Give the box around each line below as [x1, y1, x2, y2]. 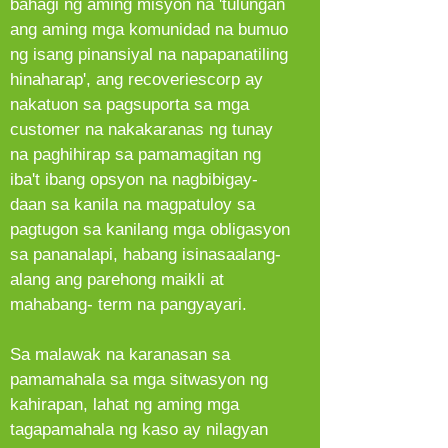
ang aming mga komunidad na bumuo [10, 20, 288, 39]
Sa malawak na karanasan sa [10, 345, 230, 364]
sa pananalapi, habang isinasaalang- [10, 245, 281, 264]
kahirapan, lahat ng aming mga [10, 395, 239, 414]
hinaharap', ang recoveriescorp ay [10, 70, 263, 89]
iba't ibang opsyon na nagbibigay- [10, 170, 258, 189]
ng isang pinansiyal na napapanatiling [10, 45, 288, 64]
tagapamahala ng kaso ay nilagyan [10, 420, 268, 439]
